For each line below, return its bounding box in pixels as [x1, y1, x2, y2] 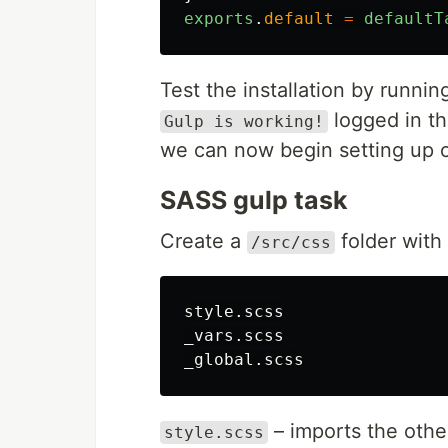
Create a [160, 229, 247, 253]
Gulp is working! [164, 112, 324, 131]
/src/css [251, 233, 331, 252]
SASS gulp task [160, 185, 348, 215]
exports [184, 9, 254, 28]
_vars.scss [184, 326, 284, 345]
